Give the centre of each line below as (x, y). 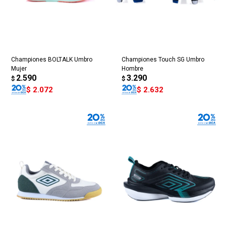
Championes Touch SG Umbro (163, 60)
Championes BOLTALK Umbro (52, 60)
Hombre (132, 69)
